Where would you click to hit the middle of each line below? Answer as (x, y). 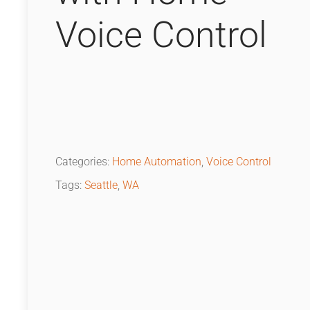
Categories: (84, 162)
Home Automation (157, 162)
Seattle (101, 185)
